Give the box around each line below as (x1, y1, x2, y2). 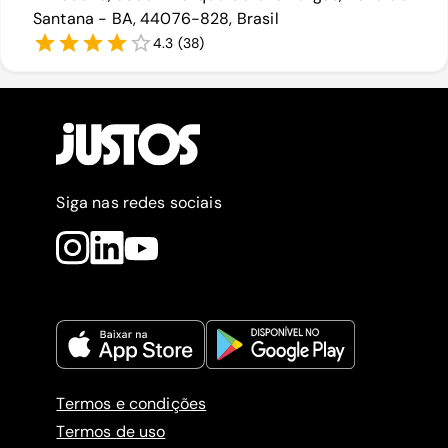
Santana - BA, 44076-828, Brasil (33, 8, 279, 30)
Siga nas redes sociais (56, 192, 222, 214)
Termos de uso (56, 421, 166, 443)
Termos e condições (56, 393, 207, 415)
